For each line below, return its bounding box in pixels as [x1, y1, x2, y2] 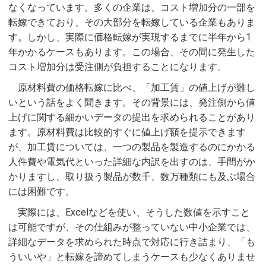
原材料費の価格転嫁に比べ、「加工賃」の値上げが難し [18, 81, 255, 93]
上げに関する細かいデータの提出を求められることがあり [8, 111, 255, 123]
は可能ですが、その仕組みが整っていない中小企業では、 [8, 221, 255, 233]
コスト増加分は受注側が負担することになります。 [8, 61, 227, 72]
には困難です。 [8, 185, 75, 197]
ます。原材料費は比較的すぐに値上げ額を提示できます [8, 126, 246, 138]
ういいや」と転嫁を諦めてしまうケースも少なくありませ [8, 251, 255, 262]
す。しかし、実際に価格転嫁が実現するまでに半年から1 [8, 31, 251, 43]
